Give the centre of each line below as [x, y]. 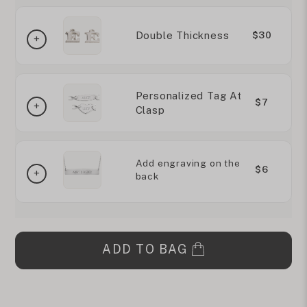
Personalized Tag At [188, 95]
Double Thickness [182, 36]
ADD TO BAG [145, 249]
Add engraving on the [188, 163]
